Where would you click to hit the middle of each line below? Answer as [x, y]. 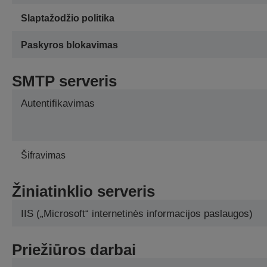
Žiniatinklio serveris [83, 192]
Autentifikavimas [58, 104]
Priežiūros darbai [74, 250]
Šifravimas [43, 156]
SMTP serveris [64, 81]
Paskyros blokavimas [69, 45]
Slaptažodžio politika [68, 18]
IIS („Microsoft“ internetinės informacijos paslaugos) [137, 214]
